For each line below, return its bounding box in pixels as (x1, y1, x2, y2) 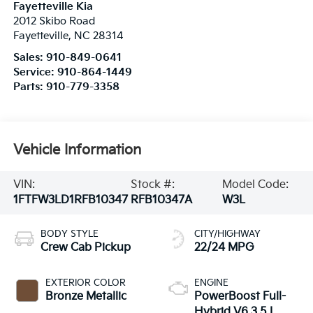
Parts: (13, 80, 46, 93)
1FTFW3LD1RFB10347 (13, 193, 128, 207)
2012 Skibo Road (13, 15, 95, 27)
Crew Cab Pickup (40, 240, 131, 254)
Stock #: (130, 177, 175, 191)
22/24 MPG (194, 240, 254, 254)
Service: (13, 66, 57, 78)
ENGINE (194, 277, 228, 289)
